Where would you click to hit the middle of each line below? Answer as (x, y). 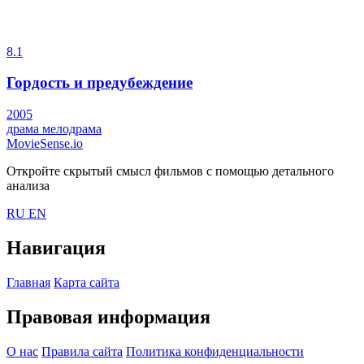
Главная (28, 282)
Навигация (56, 247)
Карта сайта (87, 282)
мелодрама (72, 129)
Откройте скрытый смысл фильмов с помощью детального (170, 171)
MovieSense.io (45, 144)
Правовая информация (108, 316)
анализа (28, 186)
